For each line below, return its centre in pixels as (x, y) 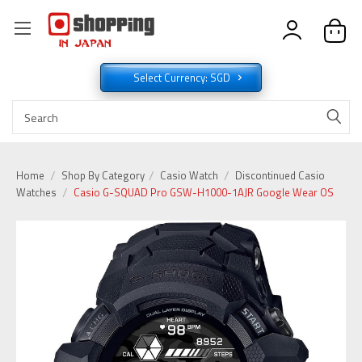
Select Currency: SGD (183, 78)
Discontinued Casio (280, 176)
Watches (36, 193)
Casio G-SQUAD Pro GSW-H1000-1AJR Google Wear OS (203, 193)
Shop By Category (104, 176)
